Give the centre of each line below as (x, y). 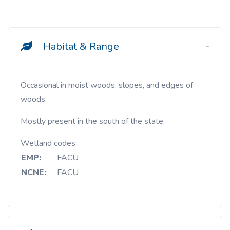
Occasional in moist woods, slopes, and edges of (24, 85)
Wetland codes (48, 143)
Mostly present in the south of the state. (93, 121)
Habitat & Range (80, 46)
